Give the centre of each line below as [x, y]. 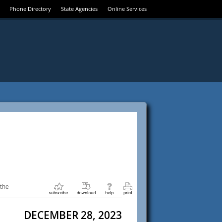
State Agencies [79, 9]
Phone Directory [30, 9]
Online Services [127, 9]
